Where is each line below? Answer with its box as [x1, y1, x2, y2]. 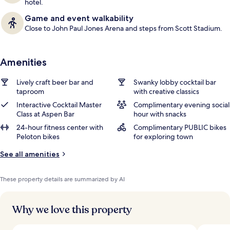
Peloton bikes [16, 132, 60, 141]
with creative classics [133, 87, 199, 96]
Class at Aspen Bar [16, 109, 74, 119]
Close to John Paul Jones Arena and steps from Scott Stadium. [25, 24, 222, 33]
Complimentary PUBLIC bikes [133, 123, 226, 132]
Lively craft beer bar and [16, 78, 93, 87]
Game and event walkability [25, 13, 133, 23]
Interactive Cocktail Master [16, 100, 102, 109]
